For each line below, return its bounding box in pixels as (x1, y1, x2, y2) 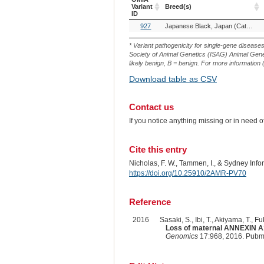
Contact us (128, 102, 174, 113)
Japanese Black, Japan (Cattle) (246, 22, 253, 29)
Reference (128, 196, 171, 207)
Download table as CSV (128, 74, 217, 84)
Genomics (165, 232, 198, 240)
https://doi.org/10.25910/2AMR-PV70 (128, 169, 246, 178)
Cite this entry (128, 144, 187, 155)
